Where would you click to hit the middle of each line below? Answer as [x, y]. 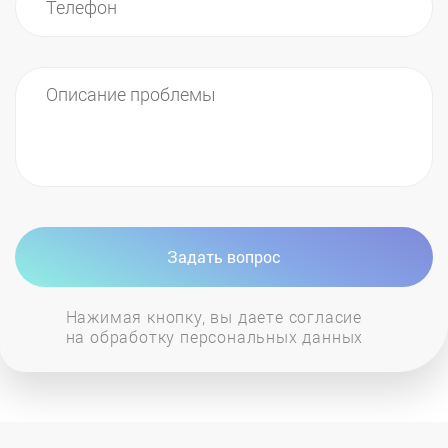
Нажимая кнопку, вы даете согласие [213, 316]
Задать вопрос [224, 257]
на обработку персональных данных [214, 336]
